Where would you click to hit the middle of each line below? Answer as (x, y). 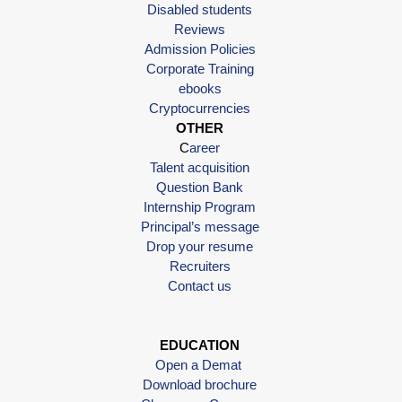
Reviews (200, 29)
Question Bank (200, 187)
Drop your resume (200, 246)
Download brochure (200, 384)
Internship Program (200, 206)
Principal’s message (200, 226)
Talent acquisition (200, 167)
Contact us (200, 285)
